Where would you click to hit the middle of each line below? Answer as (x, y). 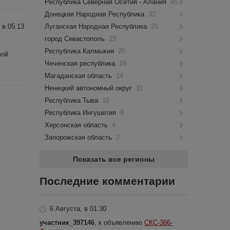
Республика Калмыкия (81, 51)
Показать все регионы (114, 159)
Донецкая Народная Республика (96, 14)
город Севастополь (76, 39)
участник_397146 (67, 222)
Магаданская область (80, 76)
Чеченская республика (81, 63)
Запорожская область (80, 137)
